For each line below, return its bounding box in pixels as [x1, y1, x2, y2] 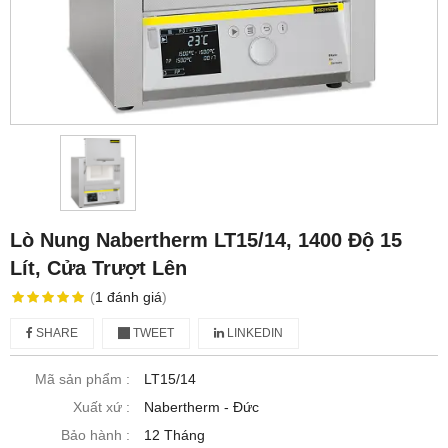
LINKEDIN [224, 326, 283, 341]
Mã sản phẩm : [35, 371, 130, 388]
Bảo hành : [61, 427, 130, 444]
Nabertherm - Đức [144, 399, 259, 416]
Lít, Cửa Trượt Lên [10, 257, 187, 280]
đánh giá [106, 289, 162, 306]
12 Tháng [144, 427, 205, 444]
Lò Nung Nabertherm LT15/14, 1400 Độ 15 [10, 229, 402, 252]
